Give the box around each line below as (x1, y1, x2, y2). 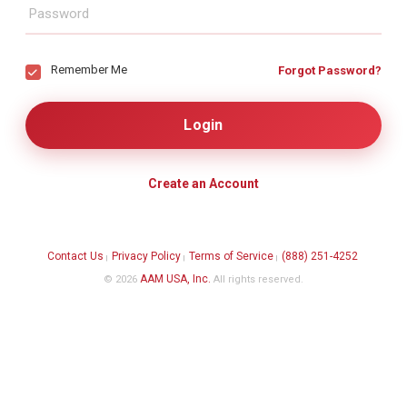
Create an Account (148, 176, 259, 191)
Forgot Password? (278, 64, 382, 77)
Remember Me (51, 63, 127, 76)
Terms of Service (189, 250, 273, 263)
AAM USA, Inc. (140, 273, 211, 285)
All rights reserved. (211, 273, 303, 285)
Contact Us (47, 250, 104, 263)
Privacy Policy (112, 250, 181, 263)
